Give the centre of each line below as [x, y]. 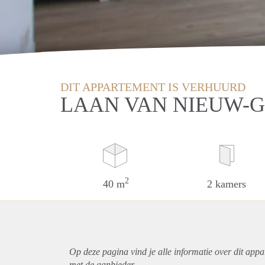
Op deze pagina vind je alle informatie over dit [157, 251]
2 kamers [227, 184]
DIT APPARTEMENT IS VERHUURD [153, 87]
